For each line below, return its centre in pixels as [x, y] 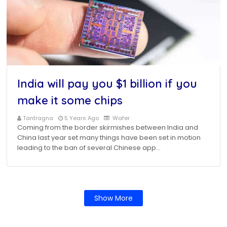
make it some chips [70, 100]
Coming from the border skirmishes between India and [108, 127]
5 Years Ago [82, 118]
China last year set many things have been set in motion [109, 138]
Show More [113, 198]
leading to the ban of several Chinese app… [89, 148]
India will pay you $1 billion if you [107, 84]
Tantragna [38, 118]
